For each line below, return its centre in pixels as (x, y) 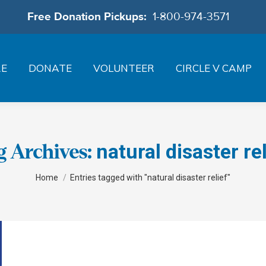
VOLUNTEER (124, 68)
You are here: (63, 170)
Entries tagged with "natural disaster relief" (150, 178)
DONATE (50, 68)
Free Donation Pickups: (90, 17)
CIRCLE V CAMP (214, 68)
